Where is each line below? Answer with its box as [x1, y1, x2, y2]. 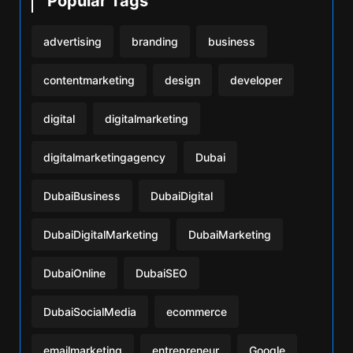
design [165, 72, 200, 87]
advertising [43, 34, 102, 48]
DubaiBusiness [43, 188, 121, 203]
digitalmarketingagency [43, 150, 165, 164]
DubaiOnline [43, 266, 106, 280]
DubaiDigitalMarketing [43, 227, 158, 241]
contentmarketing [43, 72, 135, 87]
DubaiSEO [136, 266, 188, 280]
